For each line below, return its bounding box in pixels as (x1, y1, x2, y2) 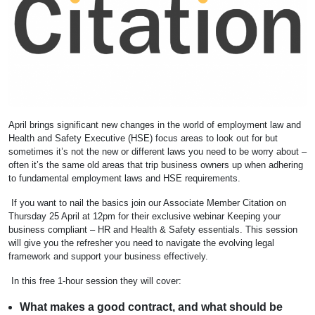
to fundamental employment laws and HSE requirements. (8, 172, 248, 184)
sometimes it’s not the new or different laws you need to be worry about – (8, 146, 307, 157)
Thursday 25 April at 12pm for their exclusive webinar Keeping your (8, 210, 281, 221)
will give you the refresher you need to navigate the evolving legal (8, 237, 274, 248)
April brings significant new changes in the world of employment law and (8, 119, 301, 130)
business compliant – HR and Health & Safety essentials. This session (8, 224, 297, 235)
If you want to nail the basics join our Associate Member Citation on (8, 197, 286, 208)
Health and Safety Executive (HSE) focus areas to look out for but (8, 132, 278, 143)
